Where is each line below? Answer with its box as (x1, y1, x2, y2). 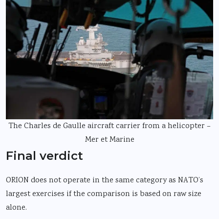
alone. (6, 202, 27, 214)
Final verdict (6, 148, 83, 163)
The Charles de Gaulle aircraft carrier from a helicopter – (8, 120, 211, 132)
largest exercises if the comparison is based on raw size (6, 188, 201, 200)
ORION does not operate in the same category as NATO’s (6, 175, 203, 186)
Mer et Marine (85, 134, 134, 146)
